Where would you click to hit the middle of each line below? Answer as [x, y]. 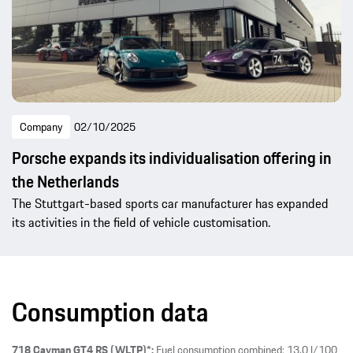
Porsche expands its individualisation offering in [172, 158]
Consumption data [110, 312]
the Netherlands [65, 182]
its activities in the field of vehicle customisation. [141, 223]
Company [41, 127]
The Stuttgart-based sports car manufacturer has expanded [170, 204]
